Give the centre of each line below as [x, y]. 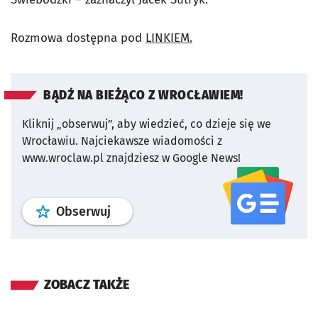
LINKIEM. [169, 38]
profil [126, 211]
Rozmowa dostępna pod [78, 38]
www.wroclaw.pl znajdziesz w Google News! [131, 158]
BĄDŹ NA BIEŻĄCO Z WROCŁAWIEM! [143, 95]
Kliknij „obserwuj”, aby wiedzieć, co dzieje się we [147, 124]
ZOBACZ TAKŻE [87, 284]
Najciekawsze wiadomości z [152, 141]
